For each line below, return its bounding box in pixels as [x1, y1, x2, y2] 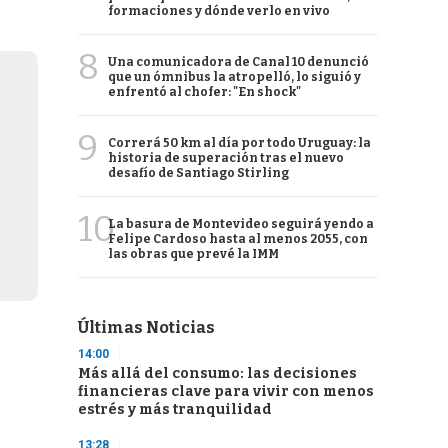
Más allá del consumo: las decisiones [78, 365, 357, 382]
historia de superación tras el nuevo [108, 151, 344, 165]
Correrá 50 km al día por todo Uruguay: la [108, 136, 371, 150]
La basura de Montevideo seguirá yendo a [108, 217, 374, 231]
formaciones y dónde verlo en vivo [108, 4, 330, 18]
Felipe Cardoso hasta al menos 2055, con [108, 232, 368, 246]
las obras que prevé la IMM [108, 247, 279, 261]
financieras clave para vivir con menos [78, 383, 374, 400]
